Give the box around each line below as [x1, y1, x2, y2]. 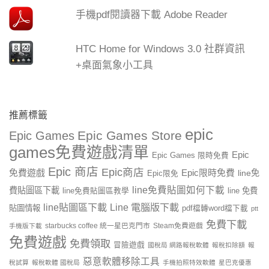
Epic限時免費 [181, 168, 235, 178]
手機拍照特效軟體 [163, 259, 216, 267]
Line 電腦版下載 [110, 202, 179, 213]
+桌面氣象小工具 [76, 59, 154, 71]
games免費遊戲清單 [9, 144, 149, 162]
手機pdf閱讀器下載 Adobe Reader [76, 8, 228, 20]
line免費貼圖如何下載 [132, 185, 225, 196]
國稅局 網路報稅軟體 [148, 241, 209, 249]
